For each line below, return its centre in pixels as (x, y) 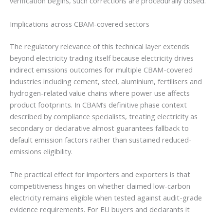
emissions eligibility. (41, 151)
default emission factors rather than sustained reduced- (101, 139)
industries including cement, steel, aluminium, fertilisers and (106, 81)
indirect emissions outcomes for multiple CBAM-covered (101, 69)
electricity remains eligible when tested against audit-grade (106, 197)
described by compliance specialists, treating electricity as (104, 116)
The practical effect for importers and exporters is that (100, 174)
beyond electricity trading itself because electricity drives (102, 58)
